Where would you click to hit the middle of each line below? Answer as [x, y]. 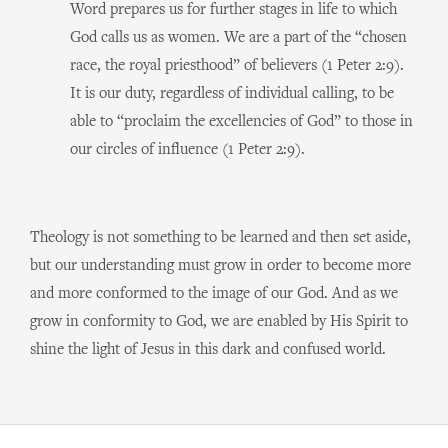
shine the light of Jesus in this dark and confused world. [208, 350]
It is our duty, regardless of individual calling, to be [232, 94]
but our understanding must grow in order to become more [220, 266]
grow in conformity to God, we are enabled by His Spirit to [219, 322]
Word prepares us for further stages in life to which [233, 10]
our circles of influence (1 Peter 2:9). [187, 150]
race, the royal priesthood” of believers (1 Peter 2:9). [237, 66]
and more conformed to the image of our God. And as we [214, 294]
